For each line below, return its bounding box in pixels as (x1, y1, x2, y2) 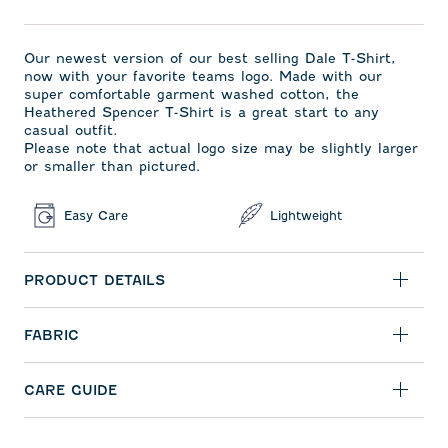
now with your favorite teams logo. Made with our (24, 68, 382, 84)
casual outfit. (24, 122, 117, 138)
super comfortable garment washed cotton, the (24, 86, 359, 102)
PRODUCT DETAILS (24, 272, 165, 288)
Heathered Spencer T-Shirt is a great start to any (24, 104, 379, 120)
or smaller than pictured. (24, 158, 200, 174)
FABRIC (24, 327, 79, 343)
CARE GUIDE (24, 382, 117, 398)
